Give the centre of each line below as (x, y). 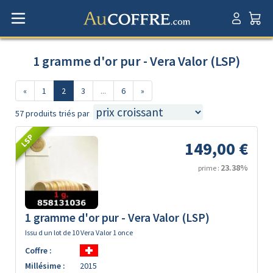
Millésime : (45, 266)
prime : (209, 168)
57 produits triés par (52, 113)
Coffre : (38, 250)
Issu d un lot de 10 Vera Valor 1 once (79, 232)
